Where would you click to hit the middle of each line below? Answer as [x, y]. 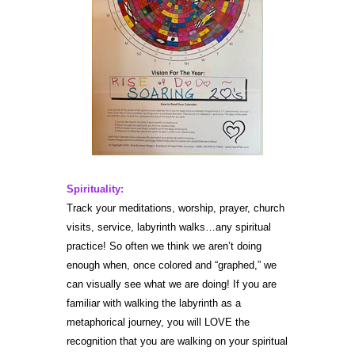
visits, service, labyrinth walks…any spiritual [169, 227]
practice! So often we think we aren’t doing [164, 246]
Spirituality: [95, 189]
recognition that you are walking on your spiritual [177, 341]
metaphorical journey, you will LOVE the [158, 322]
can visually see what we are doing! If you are [172, 284]
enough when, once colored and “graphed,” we [172, 265]
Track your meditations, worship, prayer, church [176, 208]
